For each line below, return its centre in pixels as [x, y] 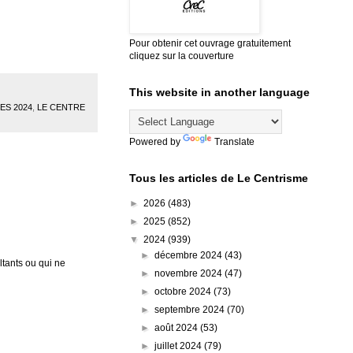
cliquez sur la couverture [182, 56]
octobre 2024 [184, 291]
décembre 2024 [190, 255]
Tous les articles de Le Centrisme [219, 178]
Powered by [156, 141]
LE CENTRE [61, 108]
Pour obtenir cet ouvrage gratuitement [210, 43]
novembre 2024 [190, 273]
